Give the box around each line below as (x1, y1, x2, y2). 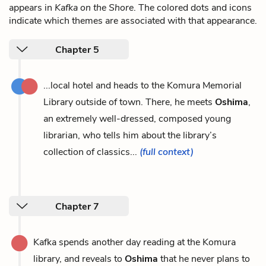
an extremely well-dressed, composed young (43, 112, 231, 125)
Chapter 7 (55, 199, 99, 213)
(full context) (140, 145, 194, 159)
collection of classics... (43, 145, 140, 159)
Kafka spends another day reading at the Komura (33, 235, 236, 249)
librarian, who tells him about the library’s (43, 128, 217, 142)
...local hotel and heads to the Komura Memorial (43, 78, 242, 92)
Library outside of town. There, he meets (43, 95, 215, 109)
